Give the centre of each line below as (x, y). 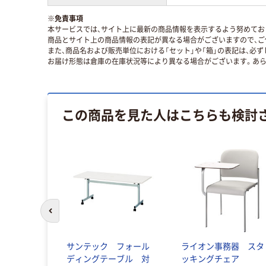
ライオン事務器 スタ (223, 247)
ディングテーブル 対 (108, 259)
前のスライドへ (76, 216)
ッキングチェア (215, 259)
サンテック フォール (108, 247)
